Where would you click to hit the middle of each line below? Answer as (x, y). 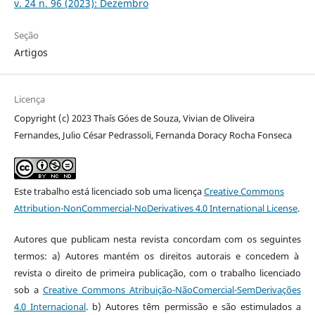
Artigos (31, 52)
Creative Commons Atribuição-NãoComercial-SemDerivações (172, 289)
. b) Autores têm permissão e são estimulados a (194, 306)
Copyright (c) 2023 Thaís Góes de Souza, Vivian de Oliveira (134, 118)
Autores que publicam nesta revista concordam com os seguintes (157, 239)
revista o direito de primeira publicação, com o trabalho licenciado (157, 272)
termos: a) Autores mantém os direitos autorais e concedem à (157, 256)
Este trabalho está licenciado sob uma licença (109, 191)
